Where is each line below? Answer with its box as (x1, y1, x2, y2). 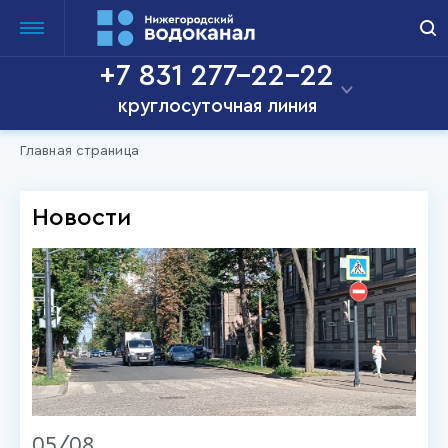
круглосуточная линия (117, 97, 317, 116)
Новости (32, 206, 131, 230)
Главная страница (20, 144, 139, 158)
